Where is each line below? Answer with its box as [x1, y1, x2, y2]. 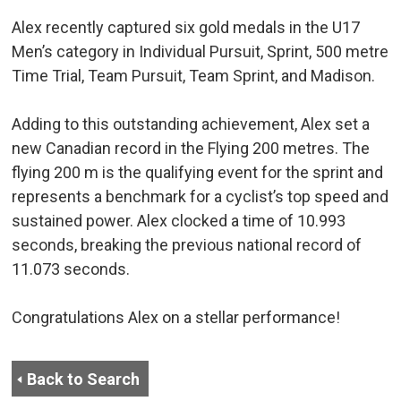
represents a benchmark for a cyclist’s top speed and [12, 187, 389, 207]
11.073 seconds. [12, 260, 131, 279]
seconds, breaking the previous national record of [12, 235, 363, 255]
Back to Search [27, 370, 141, 389]
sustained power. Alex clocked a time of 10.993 [12, 211, 346, 231]
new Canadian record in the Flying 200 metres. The [12, 139, 371, 158]
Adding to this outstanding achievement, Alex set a [12, 115, 371, 134]
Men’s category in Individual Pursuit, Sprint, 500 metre [12, 42, 389, 62]
